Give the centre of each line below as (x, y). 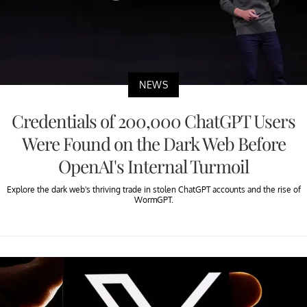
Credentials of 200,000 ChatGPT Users (153, 121)
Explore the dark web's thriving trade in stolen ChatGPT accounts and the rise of (153, 190)
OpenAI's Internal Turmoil (153, 167)
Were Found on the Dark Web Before (153, 144)
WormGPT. (153, 200)
